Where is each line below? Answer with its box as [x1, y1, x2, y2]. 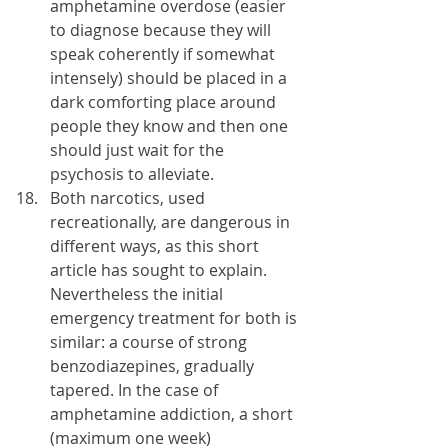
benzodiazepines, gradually [50, 355, 258, 377]
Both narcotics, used [50, 187, 209, 209]
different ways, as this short [50, 235, 263, 257]
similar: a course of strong [50, 331, 251, 353]
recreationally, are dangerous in [50, 211, 294, 233]
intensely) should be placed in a [50, 67, 291, 89]
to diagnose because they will [50, 19, 275, 41]
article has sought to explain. [50, 259, 271, 281]
